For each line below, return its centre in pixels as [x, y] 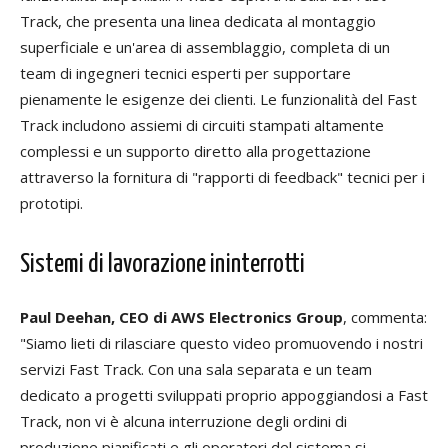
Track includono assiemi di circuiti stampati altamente [202, 124]
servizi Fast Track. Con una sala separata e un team [196, 368]
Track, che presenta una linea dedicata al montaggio [198, 20]
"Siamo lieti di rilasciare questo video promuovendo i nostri [221, 342]
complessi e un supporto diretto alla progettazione [195, 150]
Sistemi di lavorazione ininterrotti [162, 264]
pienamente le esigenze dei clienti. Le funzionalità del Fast [218, 98]
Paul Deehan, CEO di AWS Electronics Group [181, 316]
